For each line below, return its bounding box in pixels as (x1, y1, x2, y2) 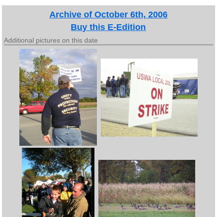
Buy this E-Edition (71, 22, 146, 32)
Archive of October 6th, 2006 (49, 10, 168, 19)
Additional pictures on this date (4, 36, 98, 44)
